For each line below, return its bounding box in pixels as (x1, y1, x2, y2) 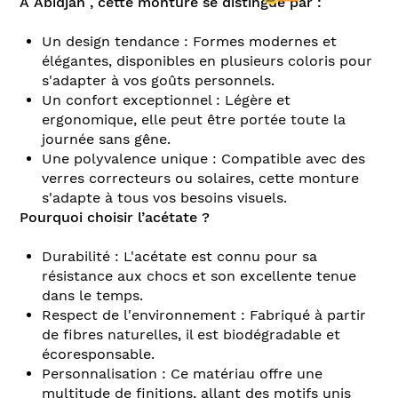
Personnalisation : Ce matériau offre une (42, 364, 322, 382)
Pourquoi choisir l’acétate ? (20, 208, 210, 226)
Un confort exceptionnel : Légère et (42, 91, 291, 108)
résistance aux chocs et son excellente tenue (42, 267, 356, 284)
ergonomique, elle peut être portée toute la (42, 110, 346, 128)
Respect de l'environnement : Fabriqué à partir (42, 306, 366, 323)
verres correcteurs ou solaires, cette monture (42, 169, 359, 187)
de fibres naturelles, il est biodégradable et (42, 325, 340, 343)
